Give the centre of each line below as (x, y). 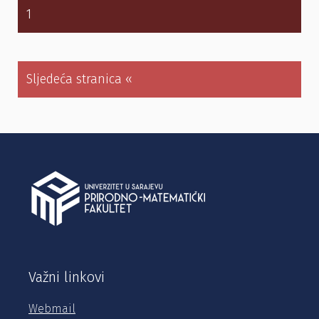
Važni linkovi (67, 277)
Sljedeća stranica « (79, 79)
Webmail (52, 308)
